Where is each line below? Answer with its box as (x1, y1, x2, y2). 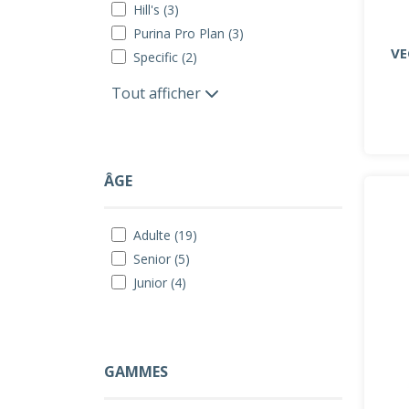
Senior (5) (133, 250, 190, 267)
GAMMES (104, 362, 168, 382)
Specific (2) (133, 48, 197, 66)
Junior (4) (133, 274, 186, 291)
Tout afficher (111, 83, 204, 103)
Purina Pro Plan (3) (133, 25, 244, 42)
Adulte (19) (133, 226, 197, 244)
